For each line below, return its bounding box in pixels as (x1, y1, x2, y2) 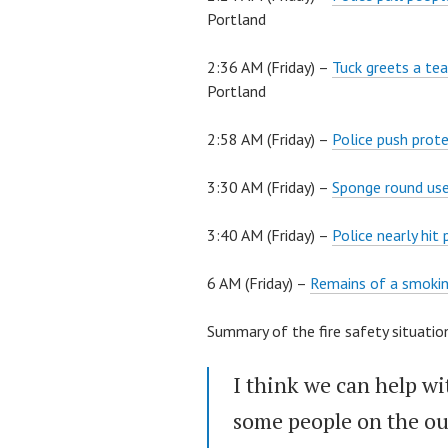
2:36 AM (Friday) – (207, 57, 332, 78)
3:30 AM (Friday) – (207, 177, 332, 198)
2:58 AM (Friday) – (207, 129, 332, 150)
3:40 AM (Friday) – (207, 225, 332, 246)
